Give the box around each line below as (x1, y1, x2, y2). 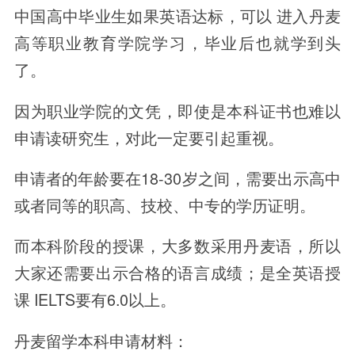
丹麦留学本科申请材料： (13, 328, 189, 352)
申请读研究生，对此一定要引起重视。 (13, 125, 284, 149)
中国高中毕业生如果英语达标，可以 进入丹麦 (13, 4, 342, 28)
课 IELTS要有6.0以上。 (13, 288, 176, 311)
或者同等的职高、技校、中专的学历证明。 (13, 193, 315, 216)
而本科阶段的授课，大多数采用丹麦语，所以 (13, 234, 342, 258)
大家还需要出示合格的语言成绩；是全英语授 (13, 261, 342, 284)
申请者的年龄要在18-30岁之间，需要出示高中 (13, 166, 342, 189)
